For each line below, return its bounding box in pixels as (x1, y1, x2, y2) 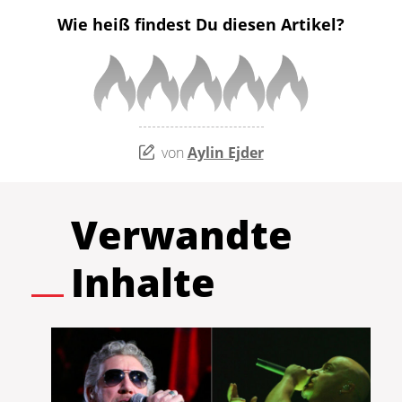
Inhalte (71, 255, 215, 309)
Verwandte (71, 207, 293, 261)
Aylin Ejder (187, 142, 264, 162)
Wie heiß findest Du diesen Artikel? (57, 13, 345, 36)
